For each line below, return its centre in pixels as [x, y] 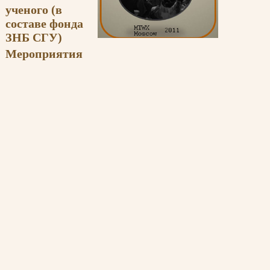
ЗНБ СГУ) [34, 37]
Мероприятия [44, 54]
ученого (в [34, 10]
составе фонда [44, 24]
